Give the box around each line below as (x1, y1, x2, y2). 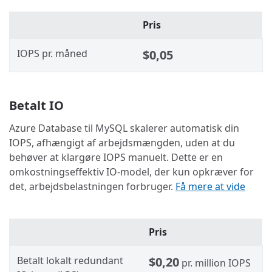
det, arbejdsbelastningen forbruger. (9, 179, 175, 193)
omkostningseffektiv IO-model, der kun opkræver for (9, 165, 254, 178)
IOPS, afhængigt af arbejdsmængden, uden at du (9, 135, 235, 149)
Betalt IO (9, 97, 64, 114)
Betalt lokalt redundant (17, 254, 123, 268)
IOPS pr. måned (17, 46, 87, 60)
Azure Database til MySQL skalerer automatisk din (9, 121, 239, 135)
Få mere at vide (175, 179, 245, 193)
